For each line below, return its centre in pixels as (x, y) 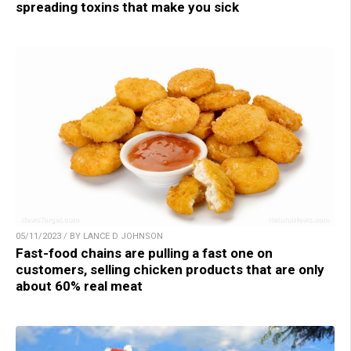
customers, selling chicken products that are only (170, 269)
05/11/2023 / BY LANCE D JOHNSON (89, 236)
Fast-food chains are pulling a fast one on (144, 253)
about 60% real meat (79, 286)
